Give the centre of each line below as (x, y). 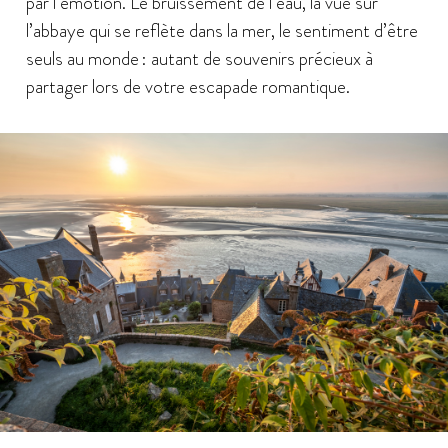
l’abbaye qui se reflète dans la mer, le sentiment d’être (221, 30)
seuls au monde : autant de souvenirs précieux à (199, 58)
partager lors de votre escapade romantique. (187, 86)
